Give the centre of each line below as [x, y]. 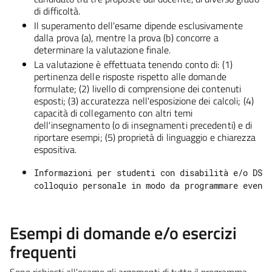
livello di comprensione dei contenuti [167, 88]
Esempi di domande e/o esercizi [123, 233]
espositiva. [56, 149]
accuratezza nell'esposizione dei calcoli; [162, 100]
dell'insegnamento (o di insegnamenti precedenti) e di [143, 125]
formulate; [57, 88]
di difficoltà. [59, 11]
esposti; [51, 100]
